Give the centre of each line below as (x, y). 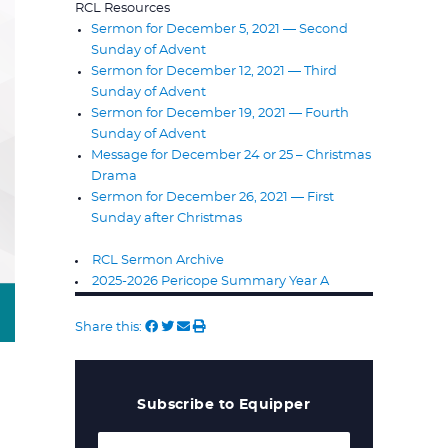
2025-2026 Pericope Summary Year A (210, 281)
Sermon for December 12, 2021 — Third (213, 71)
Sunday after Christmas (166, 218)
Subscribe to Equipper (224, 405)
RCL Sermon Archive (157, 260)
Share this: (109, 327)
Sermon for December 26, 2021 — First (212, 197)
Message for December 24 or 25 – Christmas (230, 155)
